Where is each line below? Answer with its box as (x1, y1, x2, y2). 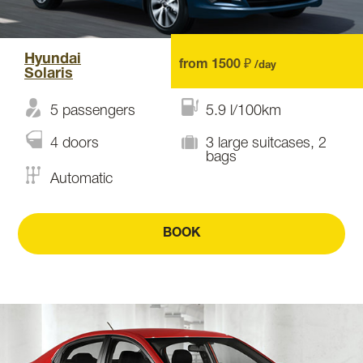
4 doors (50, 137, 99, 150)
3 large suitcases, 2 (206, 137, 327, 150)
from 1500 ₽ (178, 59, 254, 70)
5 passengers (50, 105, 135, 117)
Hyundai (24, 53, 81, 66)
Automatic (50, 173, 113, 186)
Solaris (24, 67, 73, 81)
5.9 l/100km (206, 105, 281, 117)
